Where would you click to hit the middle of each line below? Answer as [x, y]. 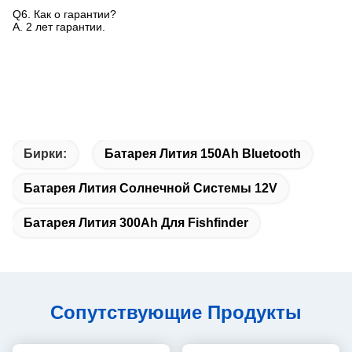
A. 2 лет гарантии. [59, 26]
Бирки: [45, 153]
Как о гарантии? [75, 14]
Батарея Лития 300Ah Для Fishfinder [136, 222]
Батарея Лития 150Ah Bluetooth [203, 153]
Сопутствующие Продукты [176, 312]
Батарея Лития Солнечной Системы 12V [150, 188]
